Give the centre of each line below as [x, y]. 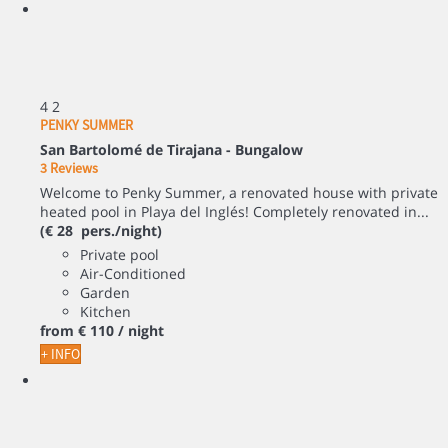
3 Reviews [69, 167]
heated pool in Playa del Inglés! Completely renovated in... [234, 211]
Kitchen [105, 311]
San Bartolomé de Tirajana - [137, 149]
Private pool [119, 254]
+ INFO [60, 353]
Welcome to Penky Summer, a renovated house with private [239, 192]
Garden [105, 292]
